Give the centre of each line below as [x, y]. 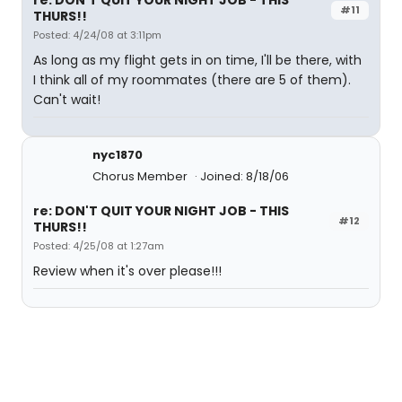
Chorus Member [141, 176]
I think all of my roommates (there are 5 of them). [192, 80]
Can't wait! [67, 100]
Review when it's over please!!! [127, 271]
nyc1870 [118, 155]
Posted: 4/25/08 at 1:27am [99, 246]
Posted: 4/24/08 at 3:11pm [97, 35]
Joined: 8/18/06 [245, 176]
